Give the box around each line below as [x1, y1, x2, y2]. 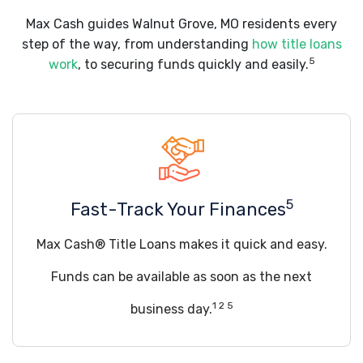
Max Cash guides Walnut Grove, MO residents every [26, 16, 337, 32]
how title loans [251, 36, 342, 52]
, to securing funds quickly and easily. [77, 57, 309, 72]
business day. [130, 301, 212, 317]
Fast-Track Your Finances [70, 199, 286, 220]
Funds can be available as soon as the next [51, 269, 312, 284]
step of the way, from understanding [21, 36, 252, 52]
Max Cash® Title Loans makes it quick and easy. [36, 237, 327, 252]
